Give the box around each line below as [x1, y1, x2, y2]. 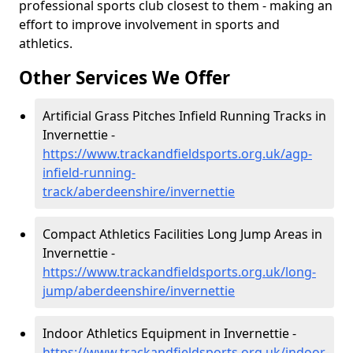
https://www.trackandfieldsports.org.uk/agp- [43, 145, 312, 162]
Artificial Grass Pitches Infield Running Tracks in [43, 107, 326, 124]
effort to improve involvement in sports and [19, 16, 280, 33]
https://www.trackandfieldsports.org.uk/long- [43, 263, 316, 281]
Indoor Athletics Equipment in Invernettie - [43, 325, 296, 342]
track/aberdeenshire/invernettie [43, 183, 235, 200]
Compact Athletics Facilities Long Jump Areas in [43, 225, 322, 243]
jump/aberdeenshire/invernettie [43, 282, 235, 299]
